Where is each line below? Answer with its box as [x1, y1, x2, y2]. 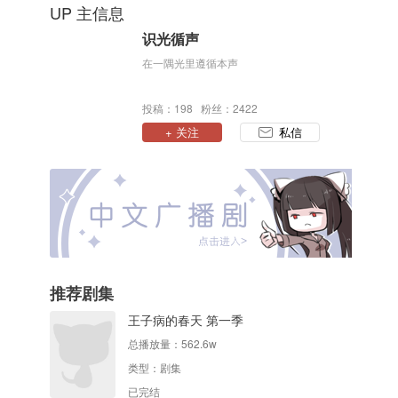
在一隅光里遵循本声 [142, 55, 238, 70]
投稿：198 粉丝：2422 [142, 100, 258, 115]
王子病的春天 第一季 [128, 311, 243, 329]
